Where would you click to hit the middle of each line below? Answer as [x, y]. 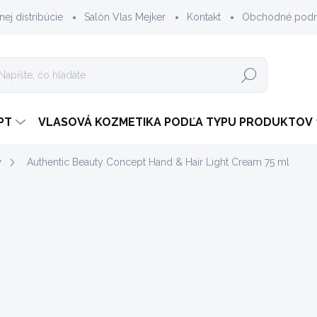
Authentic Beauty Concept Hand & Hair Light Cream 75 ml [158, 162]
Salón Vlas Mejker [125, 17]
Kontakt [204, 17]
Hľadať [249, 75]
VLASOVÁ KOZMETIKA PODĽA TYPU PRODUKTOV [175, 122]
